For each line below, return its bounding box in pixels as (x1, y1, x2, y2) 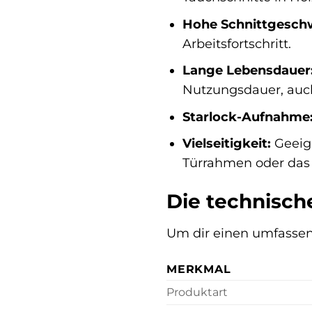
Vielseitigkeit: (182, 136, 271, 151)
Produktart (166, 285, 228, 299)
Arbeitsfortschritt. (182, 36, 291, 51)
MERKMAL (166, 262, 231, 276)
